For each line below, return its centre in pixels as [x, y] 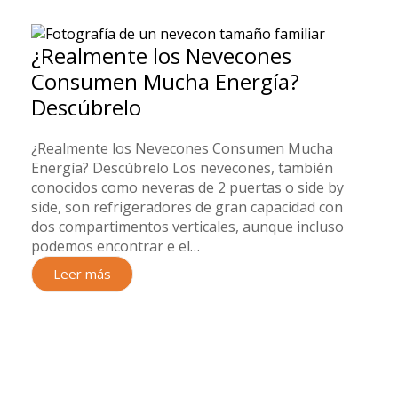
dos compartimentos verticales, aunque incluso [187, 227]
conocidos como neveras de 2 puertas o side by [187, 188]
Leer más [82, 274]
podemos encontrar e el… [115, 247]
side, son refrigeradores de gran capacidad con [187, 207]
